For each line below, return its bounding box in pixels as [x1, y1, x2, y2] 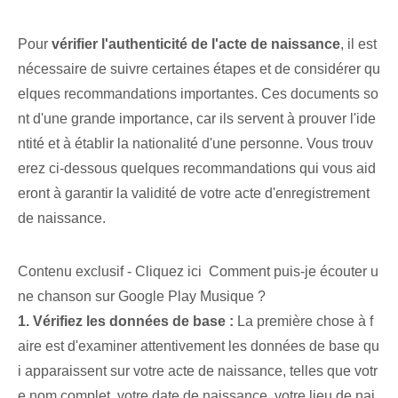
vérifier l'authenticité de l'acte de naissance [52, 36, 340, 52]
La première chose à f [234, 314, 373, 330]
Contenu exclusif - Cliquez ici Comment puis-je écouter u [18, 264, 378, 280]
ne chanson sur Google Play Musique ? [18, 289, 266, 305]
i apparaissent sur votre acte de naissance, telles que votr [18, 363, 378, 379]
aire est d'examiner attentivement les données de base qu [18, 338, 379, 354]
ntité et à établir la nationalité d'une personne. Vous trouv [18, 136, 373, 152]
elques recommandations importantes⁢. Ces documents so [18, 86, 378, 102]
